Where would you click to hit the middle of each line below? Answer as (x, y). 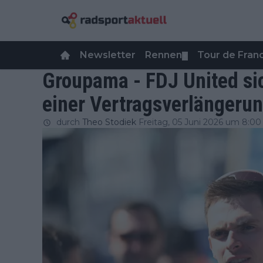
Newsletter (108, 55)
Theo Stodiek (109, 122)
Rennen (163, 55)
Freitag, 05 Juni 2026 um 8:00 (200, 122)
